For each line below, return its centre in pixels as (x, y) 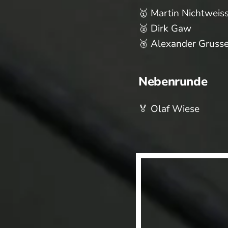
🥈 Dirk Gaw (165, 28)
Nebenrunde (173, 81)
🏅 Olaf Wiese (169, 109)
